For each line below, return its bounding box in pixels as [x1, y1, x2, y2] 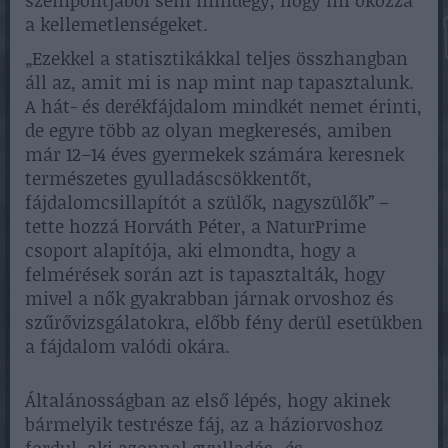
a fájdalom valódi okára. [25, 332, 230, 359]
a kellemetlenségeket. [25, 10, 208, 37]
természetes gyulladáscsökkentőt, [25, 164, 312, 191]
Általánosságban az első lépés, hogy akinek [25, 386, 390, 413]
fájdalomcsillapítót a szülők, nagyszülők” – [25, 188, 389, 215]
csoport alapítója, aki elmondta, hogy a [25, 236, 356, 263]
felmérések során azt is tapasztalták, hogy [25, 260, 385, 287]
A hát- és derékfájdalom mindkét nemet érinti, [25, 92, 422, 119]
